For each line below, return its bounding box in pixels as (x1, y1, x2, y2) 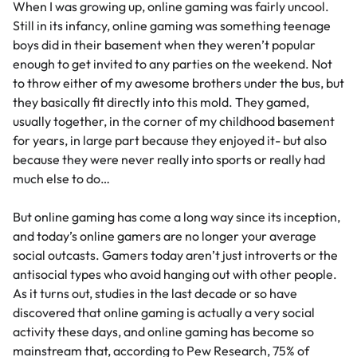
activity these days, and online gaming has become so (13, 324, 314, 340)
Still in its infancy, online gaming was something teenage (13, 18, 331, 34)
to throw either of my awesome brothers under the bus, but (13, 75, 344, 92)
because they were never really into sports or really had (13, 151, 325, 168)
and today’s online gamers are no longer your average (13, 228, 316, 245)
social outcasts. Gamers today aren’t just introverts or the (13, 247, 338, 264)
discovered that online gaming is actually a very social (13, 304, 315, 321)
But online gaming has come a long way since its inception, (13, 209, 340, 226)
